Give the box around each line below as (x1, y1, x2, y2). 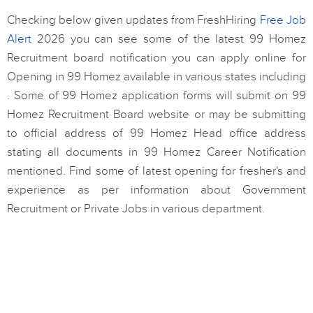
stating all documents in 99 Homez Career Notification (7, 145, 306, 159)
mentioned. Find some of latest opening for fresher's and (7, 164, 306, 178)
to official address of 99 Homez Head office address (7, 126, 306, 140)
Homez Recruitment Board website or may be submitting (7, 108, 306, 122)
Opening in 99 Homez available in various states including (7, 70, 306, 84)
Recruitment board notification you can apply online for (7, 51, 306, 65)
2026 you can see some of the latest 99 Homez (31, 32, 306, 46)
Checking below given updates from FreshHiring (7, 13, 260, 27)
